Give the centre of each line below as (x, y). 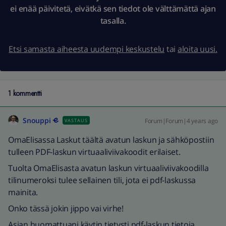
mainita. (24, 192)
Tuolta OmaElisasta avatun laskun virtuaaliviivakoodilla (108, 168)
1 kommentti (25, 93)
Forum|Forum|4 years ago (181, 121)
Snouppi (37, 120)
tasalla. (113, 21)
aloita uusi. (197, 49)
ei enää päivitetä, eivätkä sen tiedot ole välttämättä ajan (113, 9)
